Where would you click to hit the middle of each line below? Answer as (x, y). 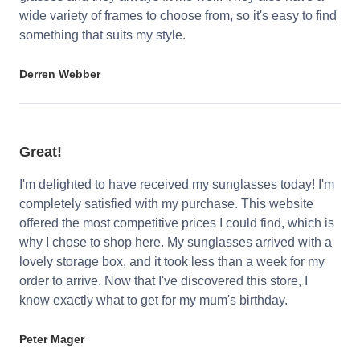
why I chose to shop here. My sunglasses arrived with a (176, 243)
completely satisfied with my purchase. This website (166, 204)
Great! (41, 152)
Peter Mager (52, 340)
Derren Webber (60, 74)
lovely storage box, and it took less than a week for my (172, 262)
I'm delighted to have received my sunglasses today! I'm (177, 185)
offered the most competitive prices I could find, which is (177, 223)
